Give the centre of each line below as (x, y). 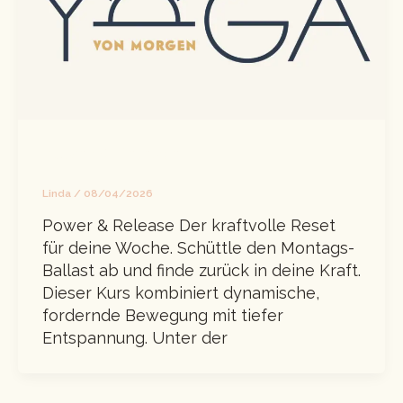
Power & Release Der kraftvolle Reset (189, 225)
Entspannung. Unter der (135, 337)
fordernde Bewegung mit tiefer (163, 315)
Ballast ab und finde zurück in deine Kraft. (201, 270)
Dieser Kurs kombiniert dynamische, (181, 292)
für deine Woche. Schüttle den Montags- (198, 247)
